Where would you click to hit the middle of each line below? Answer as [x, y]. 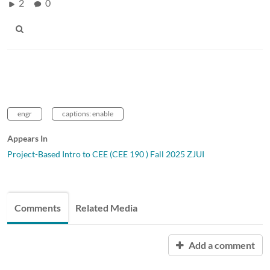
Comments [38, 207]
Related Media [106, 207]
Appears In [27, 138]
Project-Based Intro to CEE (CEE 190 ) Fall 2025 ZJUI [106, 154]
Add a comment [221, 245]
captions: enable [88, 113]
